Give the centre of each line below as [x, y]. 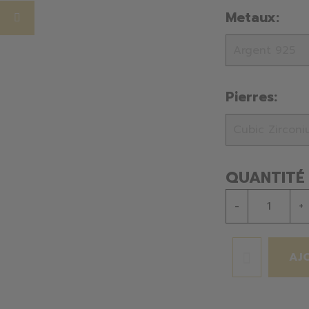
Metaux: [252, 17]
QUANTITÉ [265, 177]
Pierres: [251, 97]
